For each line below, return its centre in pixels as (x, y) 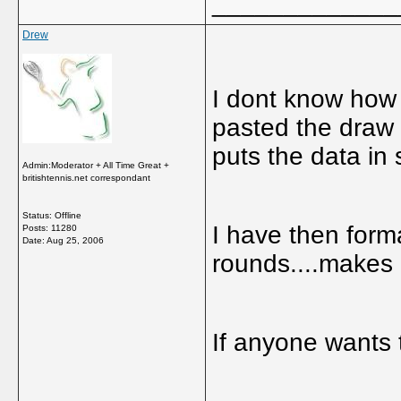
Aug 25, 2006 (75, 240)
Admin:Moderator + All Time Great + (96, 165)
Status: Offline (52, 215)
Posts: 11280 (50, 228)
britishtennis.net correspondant (86, 178)
